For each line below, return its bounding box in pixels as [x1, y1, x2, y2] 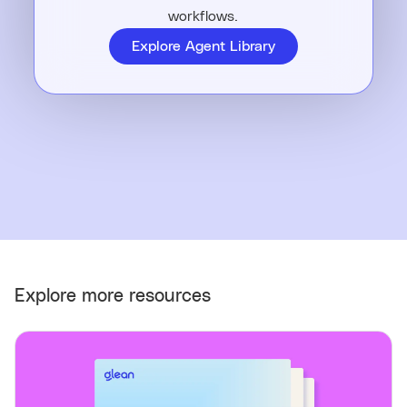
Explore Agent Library [131, 39, 275, 55]
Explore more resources [15, 287, 211, 306]
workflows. [168, 9, 239, 25]
